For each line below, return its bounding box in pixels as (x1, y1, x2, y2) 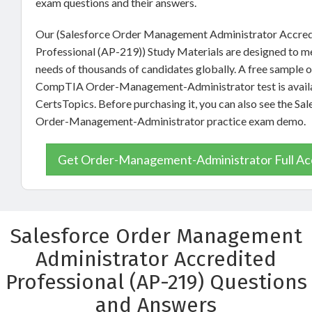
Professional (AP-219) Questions (5, 270, 307, 295)
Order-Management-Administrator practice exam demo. (36, 114, 306, 127)
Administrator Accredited (36, 247, 276, 272)
